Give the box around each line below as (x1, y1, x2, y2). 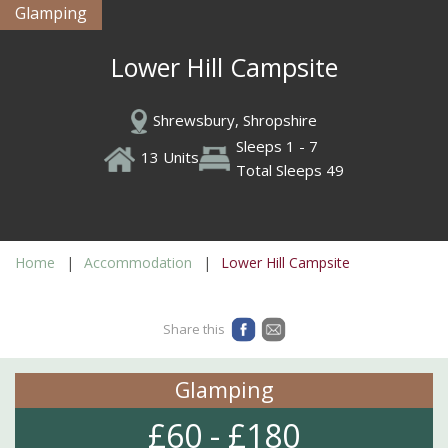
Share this (162, 320, 225, 338)
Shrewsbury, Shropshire (153, 110, 318, 130)
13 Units (140, 147, 199, 168)
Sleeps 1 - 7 (235, 136, 318, 157)
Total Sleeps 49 (235, 160, 344, 181)
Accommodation (84, 253, 192, 272)
